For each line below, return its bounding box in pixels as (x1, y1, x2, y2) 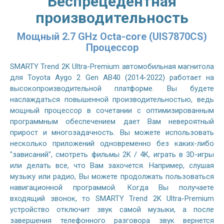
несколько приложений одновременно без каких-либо (10, 138, 214, 148)
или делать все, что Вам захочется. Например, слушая (10, 160, 214, 170)
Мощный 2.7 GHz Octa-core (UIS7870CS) (17, 30, 207, 42)
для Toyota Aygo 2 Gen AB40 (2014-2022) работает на (10, 72, 214, 82)
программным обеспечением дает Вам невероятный (10, 116, 214, 126)
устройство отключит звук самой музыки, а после (10, 204, 214, 214)
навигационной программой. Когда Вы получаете (10, 182, 214, 192)
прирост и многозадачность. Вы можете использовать (10, 127, 214, 137)
